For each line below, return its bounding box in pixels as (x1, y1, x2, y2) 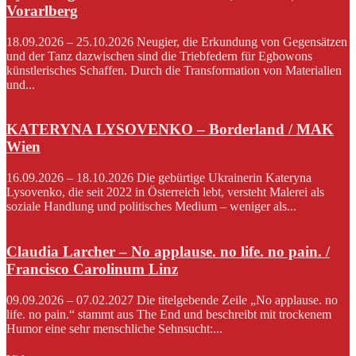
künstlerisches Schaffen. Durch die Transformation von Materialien (6, 63, 342, 77)
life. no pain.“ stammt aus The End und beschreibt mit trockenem (6, 307, 331, 321)
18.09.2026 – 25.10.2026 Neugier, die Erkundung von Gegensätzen (6, 34, 347, 48)
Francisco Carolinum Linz (6, 260, 178, 277)
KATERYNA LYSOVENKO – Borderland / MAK (6, 121, 334, 138)
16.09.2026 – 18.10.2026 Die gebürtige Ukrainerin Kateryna (6, 171, 311, 185)
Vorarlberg (6, 2, 78, 19)
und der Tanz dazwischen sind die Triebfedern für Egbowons (6, 48, 312, 63)
